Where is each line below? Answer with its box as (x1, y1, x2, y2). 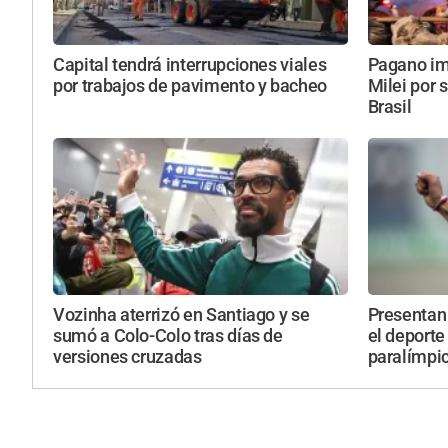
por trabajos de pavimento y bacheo (53, 75, 328, 96)
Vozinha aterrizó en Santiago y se (53, 305, 310, 326)
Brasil (367, 96, 412, 117)
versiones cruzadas (53, 347, 202, 368)
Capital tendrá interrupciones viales (53, 54, 327, 75)
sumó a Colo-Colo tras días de (53, 326, 283, 347)
